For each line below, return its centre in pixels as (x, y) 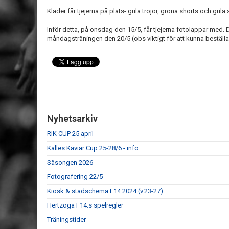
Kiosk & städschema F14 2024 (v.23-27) (105, 191)
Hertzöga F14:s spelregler (85, 205)
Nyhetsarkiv (72, 118)
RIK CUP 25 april (70, 134)
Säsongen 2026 (70, 162)
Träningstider (66, 220)
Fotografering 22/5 (75, 177)
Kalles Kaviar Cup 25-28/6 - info (93, 148)
